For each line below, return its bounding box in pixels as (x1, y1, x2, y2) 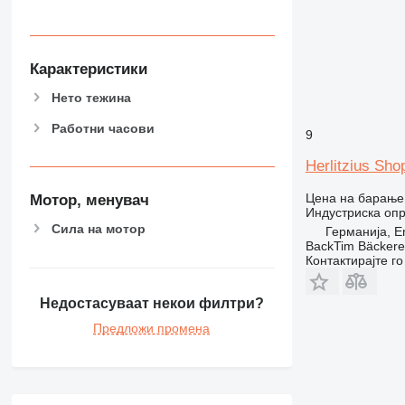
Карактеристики (29, 60, 147, 78)
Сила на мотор (51, 221, 146, 236)
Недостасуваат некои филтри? (39, 296, 264, 312)
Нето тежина (51, 89, 131, 105)
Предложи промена (93, 321, 211, 336)
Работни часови (51, 120, 155, 136)
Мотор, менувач (29, 192, 149, 210)
